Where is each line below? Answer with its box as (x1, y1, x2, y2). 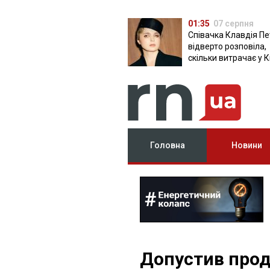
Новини (231, 140, 262, 150)
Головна (149, 140, 185, 150)
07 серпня (213, 19, 254, 28)
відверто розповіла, (188, 42, 266, 51)
